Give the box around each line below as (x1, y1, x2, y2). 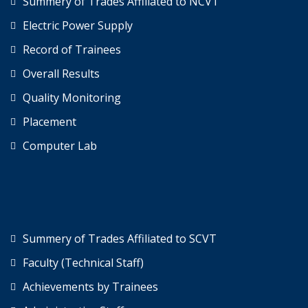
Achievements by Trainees (23, 279, 158, 295)
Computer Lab (23, 138, 97, 154)
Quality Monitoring (23, 90, 121, 106)
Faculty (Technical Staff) (23, 255, 144, 271)
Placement (23, 114, 76, 130)
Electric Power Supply (23, 18, 133, 34)
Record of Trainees (23, 42, 121, 58)
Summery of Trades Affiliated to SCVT (23, 231, 217, 247)
